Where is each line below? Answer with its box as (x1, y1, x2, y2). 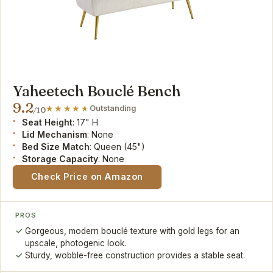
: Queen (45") (90, 141, 146, 152)
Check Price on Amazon (30, 171, 143, 182)
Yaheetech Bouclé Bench (13, 82, 181, 100)
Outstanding (90, 103, 136, 113)
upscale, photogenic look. (25, 238, 127, 249)
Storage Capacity (22, 153, 99, 164)
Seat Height (22, 116, 73, 127)
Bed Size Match (22, 141, 90, 152)
